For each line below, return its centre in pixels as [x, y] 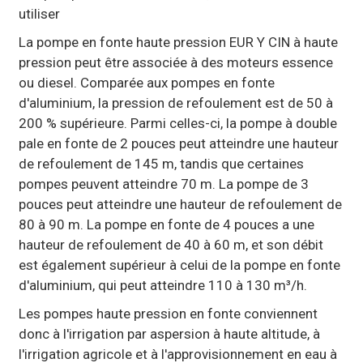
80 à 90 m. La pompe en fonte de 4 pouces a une [166, 224]
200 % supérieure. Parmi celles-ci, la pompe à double [177, 123]
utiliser [39, 13]
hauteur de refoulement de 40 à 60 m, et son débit [171, 244]
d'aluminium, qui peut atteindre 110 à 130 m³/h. [162, 285]
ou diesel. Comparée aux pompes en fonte [146, 82]
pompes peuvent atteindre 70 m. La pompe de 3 [163, 184]
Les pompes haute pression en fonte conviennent [168, 313]
